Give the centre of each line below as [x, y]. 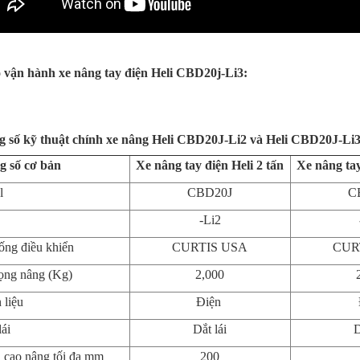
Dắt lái [210, 329]
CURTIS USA [210, 247]
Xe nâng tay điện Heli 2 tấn [210, 165]
